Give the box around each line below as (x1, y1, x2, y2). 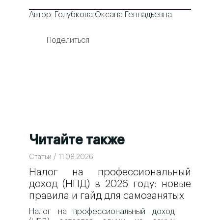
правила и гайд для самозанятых (29, 191, 185, 201)
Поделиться (46, 36, 89, 45)
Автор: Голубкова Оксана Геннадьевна (29, 11, 172, 19)
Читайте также (29, 134, 125, 147)
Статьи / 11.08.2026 (29, 154, 94, 161)
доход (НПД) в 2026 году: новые (29, 179, 191, 190)
